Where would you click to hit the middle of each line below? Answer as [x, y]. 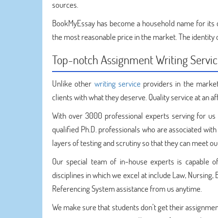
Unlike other [73, 83]
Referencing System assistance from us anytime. [127, 189]
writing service [117, 83]
